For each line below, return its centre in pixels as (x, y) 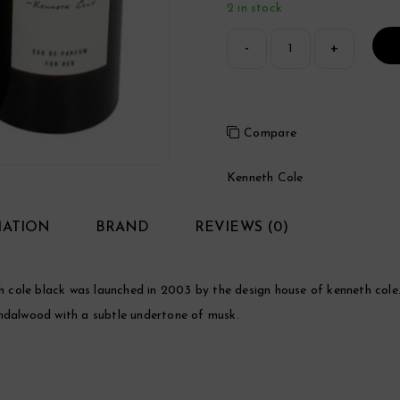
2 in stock (254, 8)
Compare (270, 133)
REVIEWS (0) (241, 228)
